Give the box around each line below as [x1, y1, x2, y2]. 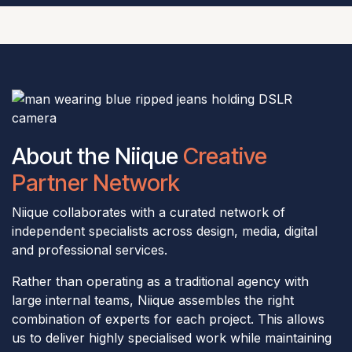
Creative [183, 142, 267, 170]
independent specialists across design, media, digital [12, 223, 317, 239]
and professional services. [12, 242, 167, 258]
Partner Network [12, 169, 180, 196]
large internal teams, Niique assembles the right [12, 292, 294, 308]
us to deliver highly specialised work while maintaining [12, 330, 332, 346]
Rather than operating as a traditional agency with [12, 273, 309, 289]
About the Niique [12, 142, 183, 170]
